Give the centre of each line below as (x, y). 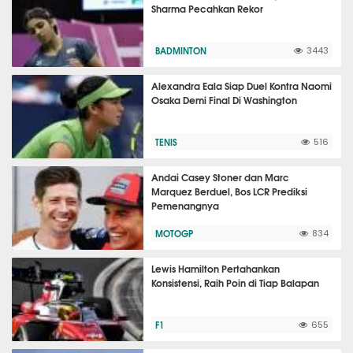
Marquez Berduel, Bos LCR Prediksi (230, 191)
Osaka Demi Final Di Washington (225, 100)
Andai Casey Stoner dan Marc (221, 177)
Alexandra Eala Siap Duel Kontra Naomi (242, 85)
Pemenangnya (186, 205)
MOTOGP (175, 233)
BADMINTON (181, 50)
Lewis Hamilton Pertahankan (216, 268)
